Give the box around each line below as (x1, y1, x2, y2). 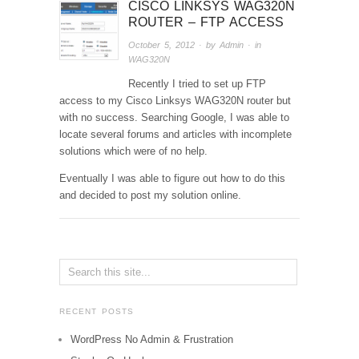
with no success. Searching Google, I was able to (59, 111, 289, 124)
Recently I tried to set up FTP (128, 78, 267, 91)
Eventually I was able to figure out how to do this (59, 172, 285, 185)
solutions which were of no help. (59, 145, 208, 158)
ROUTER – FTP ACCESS (128, 14, 284, 29)
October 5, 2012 (128, 40, 196, 50)
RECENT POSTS (59, 307, 134, 317)
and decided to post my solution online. (59, 189, 241, 202)
